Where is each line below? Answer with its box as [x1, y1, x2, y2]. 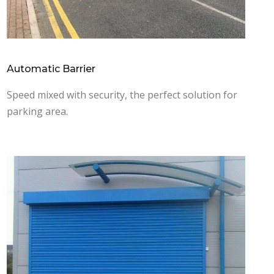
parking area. [6, 105, 68, 119]
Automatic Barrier [6, 63, 95, 75]
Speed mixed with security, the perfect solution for [6, 88, 237, 102]
